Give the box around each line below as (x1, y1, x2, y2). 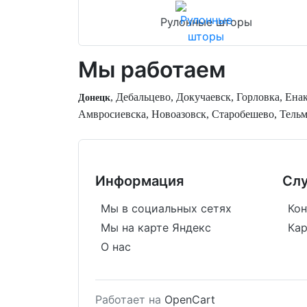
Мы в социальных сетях (101, 201, 232, 215)
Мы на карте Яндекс (101, 221, 211, 234)
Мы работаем (78, 56, 225, 83)
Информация (95, 173, 184, 189)
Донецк (78, 93, 110, 103)
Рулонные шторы (160, 15, 252, 29)
